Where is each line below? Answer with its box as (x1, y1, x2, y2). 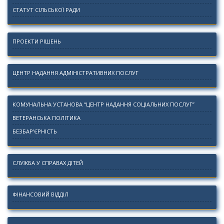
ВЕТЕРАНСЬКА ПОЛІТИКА (12, 114, 80, 122)
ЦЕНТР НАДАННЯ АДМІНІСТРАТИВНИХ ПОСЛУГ (12, 69, 138, 77)
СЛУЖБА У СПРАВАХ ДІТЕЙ (12, 159, 83, 167)
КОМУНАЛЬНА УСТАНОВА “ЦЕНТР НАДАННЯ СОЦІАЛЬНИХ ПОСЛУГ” (12, 100, 194, 108)
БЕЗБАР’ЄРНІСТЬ (12, 127, 57, 135)
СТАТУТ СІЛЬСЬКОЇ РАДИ (12, 6, 80, 14)
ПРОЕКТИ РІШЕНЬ (12, 37, 61, 45)
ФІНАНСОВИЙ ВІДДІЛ (12, 190, 68, 198)
